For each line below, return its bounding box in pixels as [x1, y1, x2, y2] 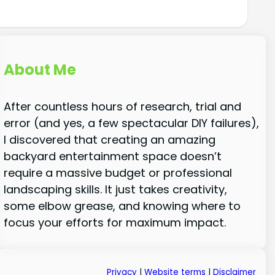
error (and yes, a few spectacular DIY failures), [3, 115, 259, 131]
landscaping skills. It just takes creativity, [3, 182, 227, 198]
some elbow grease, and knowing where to [3, 198, 241, 214]
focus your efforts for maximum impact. [3, 215, 226, 231]
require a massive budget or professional [3, 165, 232, 181]
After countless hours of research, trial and [3, 99, 241, 115]
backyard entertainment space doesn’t [3, 149, 222, 165]
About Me [3, 60, 76, 80]
